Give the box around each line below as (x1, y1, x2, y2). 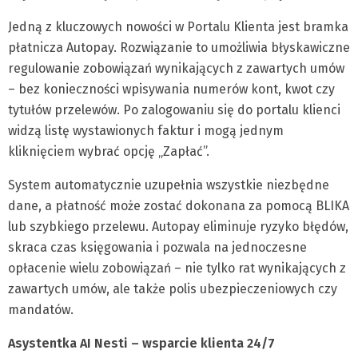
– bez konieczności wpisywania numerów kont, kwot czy (8, 82, 335, 97)
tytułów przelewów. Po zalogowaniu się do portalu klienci (8, 102, 340, 117)
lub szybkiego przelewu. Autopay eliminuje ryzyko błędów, (8, 219, 348, 234)
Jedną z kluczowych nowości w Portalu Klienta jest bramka (8, 19, 348, 34)
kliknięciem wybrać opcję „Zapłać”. (8, 144, 209, 159)
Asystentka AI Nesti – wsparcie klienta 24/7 (8, 336, 275, 351)
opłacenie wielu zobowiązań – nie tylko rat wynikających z (8, 261, 346, 276)
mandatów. (8, 302, 74, 317)
